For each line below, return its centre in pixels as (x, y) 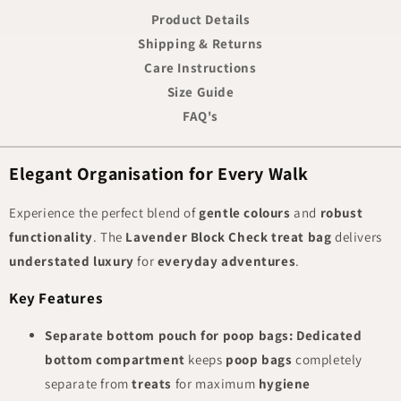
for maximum (215, 384)
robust (341, 213)
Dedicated (329, 336)
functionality (51, 237)
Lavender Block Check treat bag (229, 237)
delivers (357, 237)
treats (152, 384)
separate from (89, 384)
